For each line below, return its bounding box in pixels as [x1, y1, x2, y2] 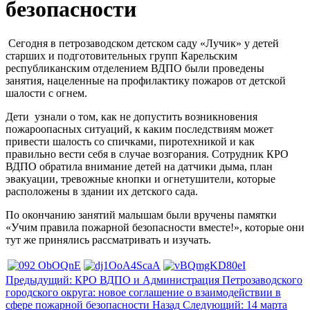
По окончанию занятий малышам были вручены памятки [6, 208, 277, 221]
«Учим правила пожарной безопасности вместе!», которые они [6, 221, 304, 233]
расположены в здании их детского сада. [6, 185, 198, 197]
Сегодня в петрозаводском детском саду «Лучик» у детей [6, 37, 279, 49]
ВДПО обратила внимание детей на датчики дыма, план [6, 160, 273, 172]
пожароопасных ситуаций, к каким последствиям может [6, 122, 273, 135]
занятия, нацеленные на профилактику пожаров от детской [6, 74, 286, 86]
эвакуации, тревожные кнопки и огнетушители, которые [6, 172, 275, 185]
